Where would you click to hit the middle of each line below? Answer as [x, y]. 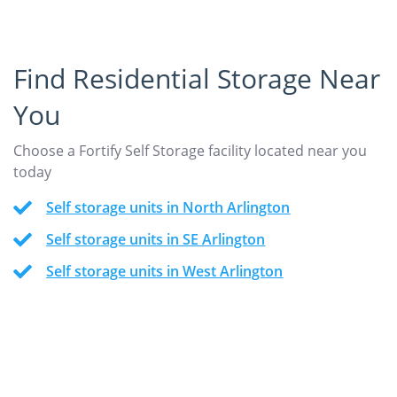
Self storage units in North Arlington [168, 208]
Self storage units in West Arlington [165, 272]
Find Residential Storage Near [197, 79]
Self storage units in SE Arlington [156, 240]
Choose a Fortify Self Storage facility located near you [190, 151]
